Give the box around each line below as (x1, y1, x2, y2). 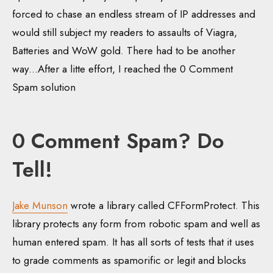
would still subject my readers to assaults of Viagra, (12, 25, 237, 40)
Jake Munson (12, 198, 68, 213)
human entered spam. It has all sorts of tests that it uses (12, 235, 254, 250)
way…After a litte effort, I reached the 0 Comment (12, 62, 233, 77)
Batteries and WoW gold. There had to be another (12, 43, 235, 58)
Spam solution (12, 80, 76, 95)
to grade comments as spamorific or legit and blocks (12, 253, 246, 268)
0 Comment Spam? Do (12, 126, 224, 157)
